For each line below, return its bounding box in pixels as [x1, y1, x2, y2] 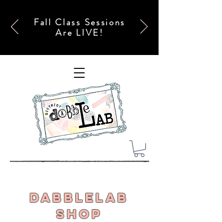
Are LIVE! [55, 26, 104, 39]
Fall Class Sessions [33, 16, 126, 29]
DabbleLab [30, 189, 129, 206]
